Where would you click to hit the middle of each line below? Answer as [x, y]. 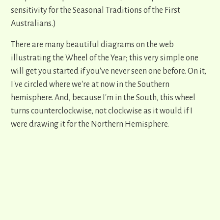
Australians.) [33, 24]
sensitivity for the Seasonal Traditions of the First [96, 11]
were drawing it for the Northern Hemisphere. [90, 124]
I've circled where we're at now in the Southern [90, 85]
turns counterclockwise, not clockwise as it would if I [102, 111]
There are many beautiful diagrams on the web [92, 45]
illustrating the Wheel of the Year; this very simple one [105, 58]
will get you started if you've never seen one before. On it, [109, 71]
